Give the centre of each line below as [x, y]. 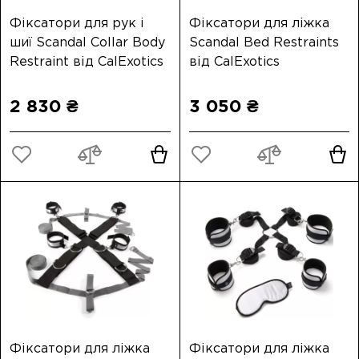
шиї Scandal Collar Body [87, 42]
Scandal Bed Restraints [264, 42]
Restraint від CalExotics [87, 61]
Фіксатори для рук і [77, 22]
